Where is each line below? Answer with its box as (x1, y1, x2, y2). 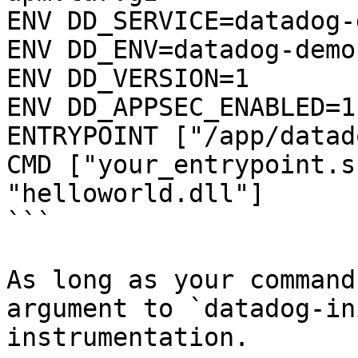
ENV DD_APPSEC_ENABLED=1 (6, 93, 356, 121)
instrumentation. (6, 323, 249, 352)
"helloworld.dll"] (6, 179, 265, 208)
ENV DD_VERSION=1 (6, 64, 249, 93)
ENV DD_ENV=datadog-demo (6, 35, 356, 64)
